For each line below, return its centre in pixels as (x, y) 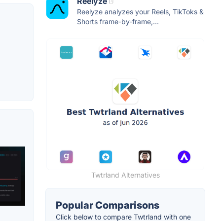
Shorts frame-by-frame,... (118, 22)
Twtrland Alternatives (125, 175)
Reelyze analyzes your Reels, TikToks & (140, 12)
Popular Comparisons (108, 205)
